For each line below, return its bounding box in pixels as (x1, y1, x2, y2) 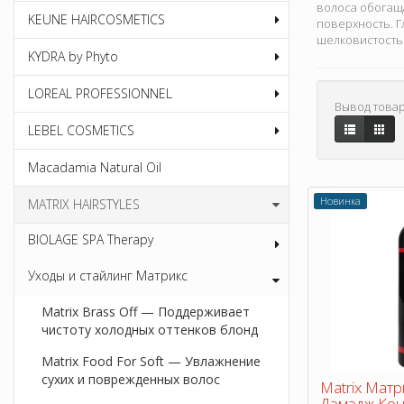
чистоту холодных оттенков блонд (41, 321, 258, 339)
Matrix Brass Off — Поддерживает (41, 303, 250, 321)
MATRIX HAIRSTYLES (28, 196, 140, 214)
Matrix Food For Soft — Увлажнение (41, 353, 261, 371)
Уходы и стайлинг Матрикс (28, 267, 188, 285)
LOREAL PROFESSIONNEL (28, 85, 172, 103)
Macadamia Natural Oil (28, 159, 161, 177)
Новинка (320, 193, 361, 207)
